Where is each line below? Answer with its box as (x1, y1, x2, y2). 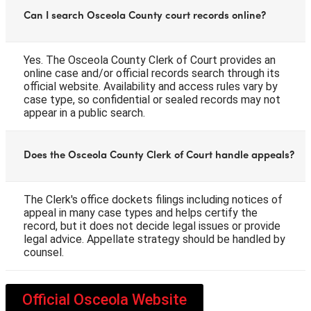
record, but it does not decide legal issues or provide (24, 219, 280, 233)
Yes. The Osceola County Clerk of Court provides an (24, 53, 276, 67)
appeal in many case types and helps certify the (24, 205, 258, 219)
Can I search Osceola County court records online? (24, 10, 266, 22)
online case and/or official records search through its (24, 66, 280, 80)
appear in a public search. (24, 106, 145, 119)
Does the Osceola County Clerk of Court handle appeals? (24, 150, 294, 161)
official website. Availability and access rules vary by (24, 79, 278, 93)
